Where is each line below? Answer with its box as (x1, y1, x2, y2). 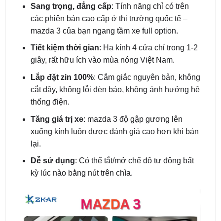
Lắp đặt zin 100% (30, 47, 94, 56)
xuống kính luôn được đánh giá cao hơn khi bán (30, 101, 199, 110)
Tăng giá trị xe (30, 89, 83, 98)
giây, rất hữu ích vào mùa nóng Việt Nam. (30, 30, 175, 39)
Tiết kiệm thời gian (30, 18, 99, 27)
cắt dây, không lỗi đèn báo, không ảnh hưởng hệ (30, 60, 200, 69)
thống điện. (30, 72, 70, 81)
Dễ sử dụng (30, 131, 75, 140)
